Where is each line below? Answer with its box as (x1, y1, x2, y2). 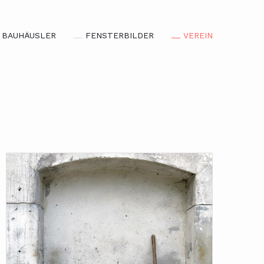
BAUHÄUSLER (2, 31, 56, 40)
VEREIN (183, 31, 213, 40)
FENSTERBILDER (85, 31, 154, 40)
